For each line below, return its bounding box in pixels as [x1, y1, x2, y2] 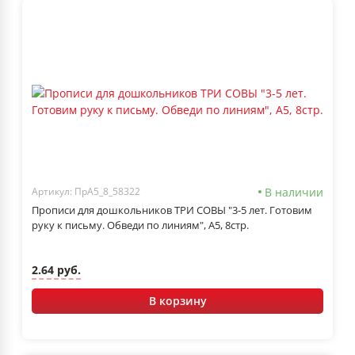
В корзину [148, 292, 207, 308]
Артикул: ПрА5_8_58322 [32, 185, 140, 199]
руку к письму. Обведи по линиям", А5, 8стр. [32, 217, 249, 232]
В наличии [265, 184, 323, 200]
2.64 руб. [32, 262, 81, 278]
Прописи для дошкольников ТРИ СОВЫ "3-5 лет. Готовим [32, 202, 312, 217]
